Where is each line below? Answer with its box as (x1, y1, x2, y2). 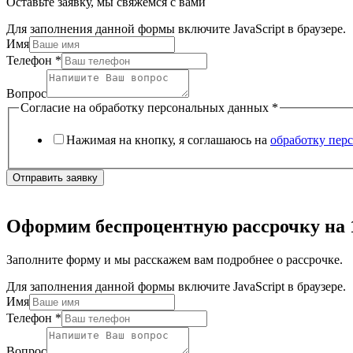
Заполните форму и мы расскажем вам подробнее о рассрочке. (6, 253, 343, 267)
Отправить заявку (13, 172, 98, 184)
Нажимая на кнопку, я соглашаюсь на (66, 133, 270, 147)
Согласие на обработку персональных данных (20, 100, 272, 114)
